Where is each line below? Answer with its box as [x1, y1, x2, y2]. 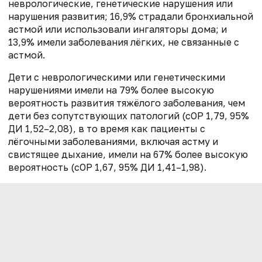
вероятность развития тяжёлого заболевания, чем [8, 97, 245, 109]
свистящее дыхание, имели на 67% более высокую [8, 149, 248, 161]
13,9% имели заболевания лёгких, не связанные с [8, 36, 239, 49]
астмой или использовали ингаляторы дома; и [8, 23, 227, 36]
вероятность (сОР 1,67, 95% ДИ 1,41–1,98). [8, 161, 206, 174]
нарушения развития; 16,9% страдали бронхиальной [8, 11, 253, 23]
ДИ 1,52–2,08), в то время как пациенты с [8, 123, 205, 135]
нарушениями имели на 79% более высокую [8, 84, 214, 96]
